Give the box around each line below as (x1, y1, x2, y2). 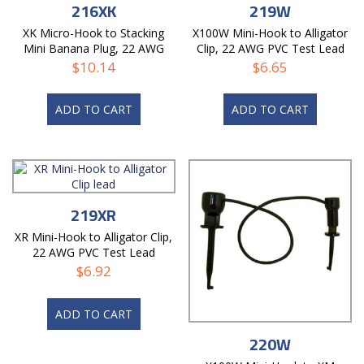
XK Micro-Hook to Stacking (23, 24, 165, 41)
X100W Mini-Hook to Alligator (193, 24, 349, 41)
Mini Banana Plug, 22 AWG (23, 40, 164, 56)
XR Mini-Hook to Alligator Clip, (15, 229, 173, 245)
